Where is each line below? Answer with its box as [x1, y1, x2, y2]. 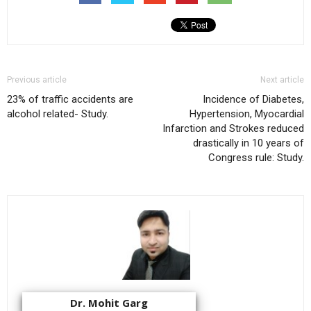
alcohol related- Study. [7, 108, 108, 121]
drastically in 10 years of [193, 137, 304, 150]
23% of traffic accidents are [7, 93, 133, 106]
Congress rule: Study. [208, 151, 304, 165]
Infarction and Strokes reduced [162, 122, 304, 135]
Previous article [7, 75, 67, 85]
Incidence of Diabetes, [203, 93, 304, 106]
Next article [260, 75, 304, 85]
